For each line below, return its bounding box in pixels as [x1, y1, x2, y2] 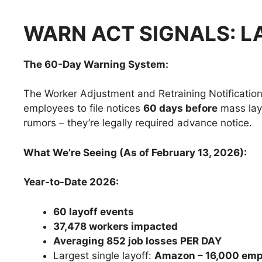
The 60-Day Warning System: [23, 58, 168, 70]
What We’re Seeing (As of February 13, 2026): [23, 146, 247, 158]
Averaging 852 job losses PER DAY [53, 235, 222, 247]
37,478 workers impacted [53, 220, 178, 232]
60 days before [143, 102, 218, 115]
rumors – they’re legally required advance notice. [23, 117, 252, 129]
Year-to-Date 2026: [23, 176, 119, 188]
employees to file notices [23, 102, 143, 115]
